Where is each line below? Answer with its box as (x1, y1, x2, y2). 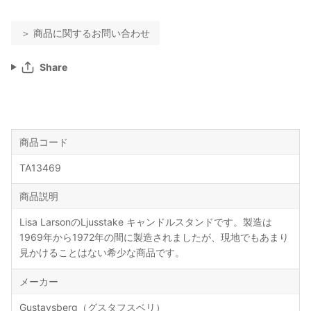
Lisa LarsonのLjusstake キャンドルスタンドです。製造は (19, 216, 272, 228)
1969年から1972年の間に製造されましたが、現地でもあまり (19, 231, 289, 244)
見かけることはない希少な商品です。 (19, 246, 185, 259)
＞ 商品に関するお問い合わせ (21, 27, 150, 40)
